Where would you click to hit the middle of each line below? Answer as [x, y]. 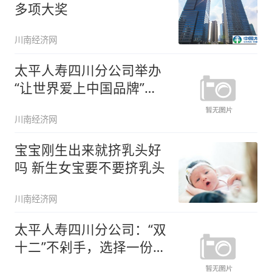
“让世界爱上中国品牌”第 [86, 88]
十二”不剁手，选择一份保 [90, 246]
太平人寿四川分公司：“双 [90, 229]
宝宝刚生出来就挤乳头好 [88, 150]
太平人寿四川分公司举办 [88, 70]
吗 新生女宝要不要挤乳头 [90, 168]
